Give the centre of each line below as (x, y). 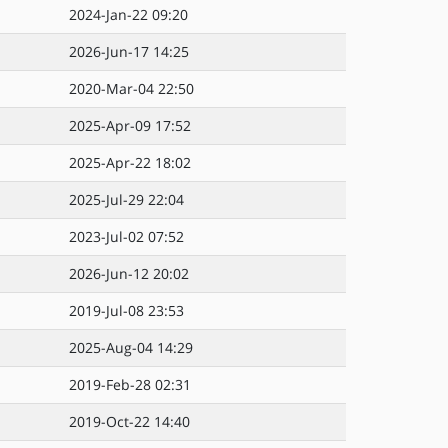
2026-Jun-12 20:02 (129, 273)
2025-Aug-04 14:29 (131, 347)
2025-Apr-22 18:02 (130, 162)
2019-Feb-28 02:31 (130, 384)
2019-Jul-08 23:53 (126, 310)
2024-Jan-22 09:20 (128, 14)
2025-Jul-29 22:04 (126, 199)
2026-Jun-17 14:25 (129, 51)
